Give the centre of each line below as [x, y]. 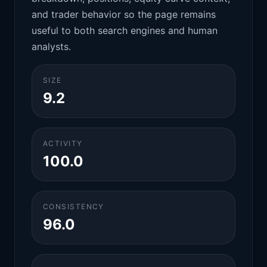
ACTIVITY [63, 143]
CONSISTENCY [74, 207]
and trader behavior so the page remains [124, 14]
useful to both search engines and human [125, 30]
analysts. [51, 46]
